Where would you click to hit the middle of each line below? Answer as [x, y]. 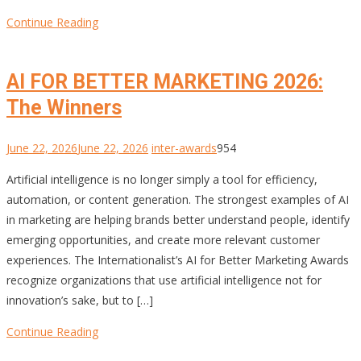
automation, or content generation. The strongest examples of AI [178, 199]
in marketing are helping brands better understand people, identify [178, 219]
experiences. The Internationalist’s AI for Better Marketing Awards [178, 259]
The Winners [64, 107]
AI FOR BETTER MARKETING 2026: [165, 81]
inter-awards [184, 147]
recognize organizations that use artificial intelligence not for [164, 280]
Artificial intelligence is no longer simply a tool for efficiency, [162, 179]
